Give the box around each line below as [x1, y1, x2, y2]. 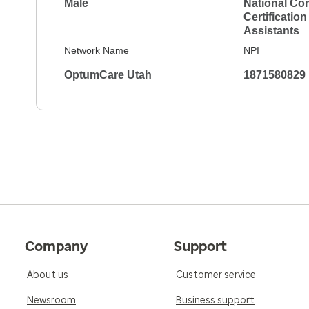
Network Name [64, 44, 129, 56]
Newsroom [27, 294, 76, 306]
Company [25, 237, 88, 255]
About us [27, 268, 68, 281]
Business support [176, 294, 255, 306]
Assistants [243, 24, 299, 37]
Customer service [176, 268, 256, 281]
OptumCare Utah [64, 68, 152, 81]
